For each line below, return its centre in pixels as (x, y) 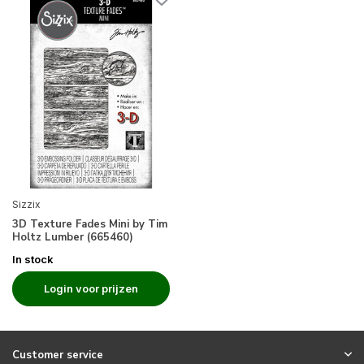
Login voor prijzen (91, 288)
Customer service (58, 355)
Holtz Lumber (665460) (73, 237)
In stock (33, 259)
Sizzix (26, 204)
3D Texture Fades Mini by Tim (90, 224)
